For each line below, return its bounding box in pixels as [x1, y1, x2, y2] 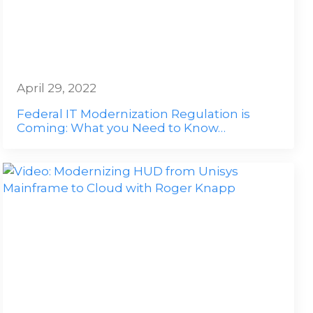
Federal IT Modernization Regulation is [17, 107, 251, 121]
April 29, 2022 [17, 81, 97, 95]
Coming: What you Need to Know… [17, 121, 226, 135]
